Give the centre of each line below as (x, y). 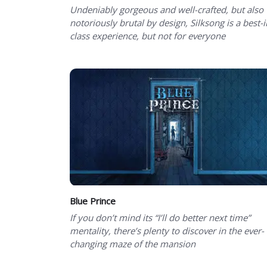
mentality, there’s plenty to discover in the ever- (167, 230)
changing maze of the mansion (133, 243)
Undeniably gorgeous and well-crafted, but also (167, 9)
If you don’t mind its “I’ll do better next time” (160, 217)
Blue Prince (93, 201)
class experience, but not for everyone (148, 35)
